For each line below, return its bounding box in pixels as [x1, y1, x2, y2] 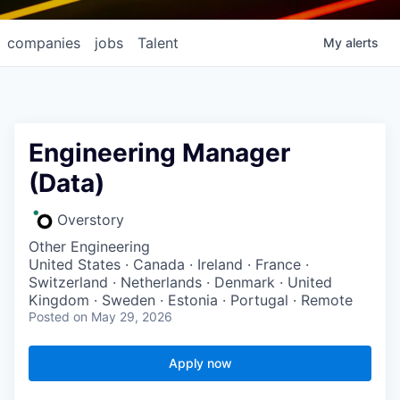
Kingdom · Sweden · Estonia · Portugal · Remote [29, 291, 353, 309]
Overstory [57, 211, 124, 229]
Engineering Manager [29, 137, 290, 168]
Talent [137, 34, 179, 52]
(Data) [29, 168, 104, 198]
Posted [29, 309, 70, 324]
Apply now [168, 355, 232, 371]
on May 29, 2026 [73, 309, 172, 324]
